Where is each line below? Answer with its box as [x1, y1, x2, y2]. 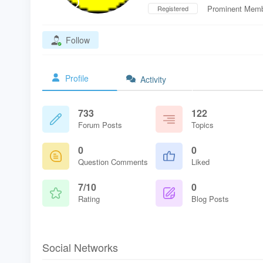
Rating [78, 193, 100, 204]
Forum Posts [78, 119, 122, 130]
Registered [157, 4, 188, 13]
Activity [140, 73, 166, 85]
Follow [66, 34, 90, 46]
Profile [65, 72, 89, 84]
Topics [191, 119, 214, 130]
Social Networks [42, 240, 118, 255]
